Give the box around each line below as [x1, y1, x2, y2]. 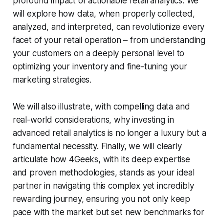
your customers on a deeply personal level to [12, 48, 185, 59]
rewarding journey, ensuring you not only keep [12, 194, 191, 204]
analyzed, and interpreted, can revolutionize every [12, 22, 205, 32]
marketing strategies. [12, 75, 92, 85]
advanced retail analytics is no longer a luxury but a [12, 128, 206, 138]
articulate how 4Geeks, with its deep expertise [12, 154, 190, 165]
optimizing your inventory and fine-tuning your [12, 62, 187, 72]
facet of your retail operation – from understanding [12, 35, 206, 45]
